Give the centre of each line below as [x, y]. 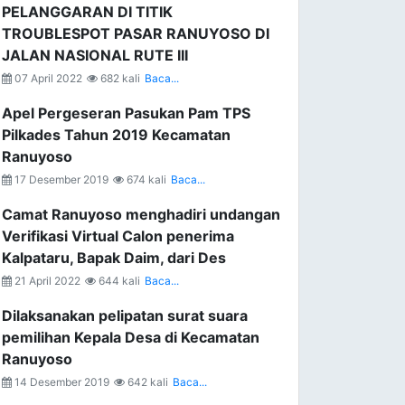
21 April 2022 [46, 281]
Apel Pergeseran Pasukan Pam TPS [126, 113]
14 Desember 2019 [61, 382]
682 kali [119, 78]
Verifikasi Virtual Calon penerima [118, 236]
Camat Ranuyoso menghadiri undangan [141, 214]
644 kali [118, 281]
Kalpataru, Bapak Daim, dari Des [114, 258]
